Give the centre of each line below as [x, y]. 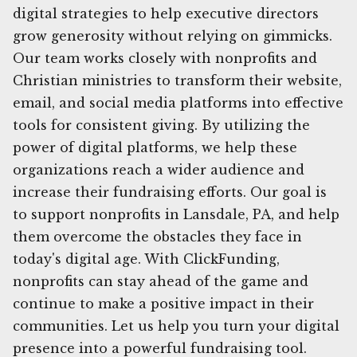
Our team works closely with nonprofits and [165, 58]
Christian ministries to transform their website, [177, 80]
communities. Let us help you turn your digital [176, 326]
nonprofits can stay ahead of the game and [161, 281]
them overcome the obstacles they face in [157, 236]
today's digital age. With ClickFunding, [146, 259]
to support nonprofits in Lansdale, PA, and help [176, 214]
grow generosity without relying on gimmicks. [173, 35]
